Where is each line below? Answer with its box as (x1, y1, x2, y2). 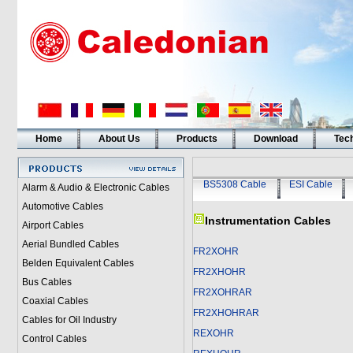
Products (176, 133, 217, 144)
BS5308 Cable (203, 179, 266, 190)
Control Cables (21, 333, 87, 344)
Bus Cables (21, 277, 72, 288)
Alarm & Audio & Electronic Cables (21, 182, 169, 193)
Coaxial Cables (21, 295, 88, 307)
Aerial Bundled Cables (21, 239, 119, 250)
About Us (98, 133, 140, 144)
